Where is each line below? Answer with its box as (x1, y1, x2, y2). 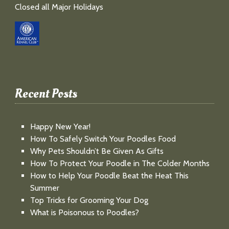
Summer (30, 183, 59, 193)
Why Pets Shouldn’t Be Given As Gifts (30, 146, 164, 156)
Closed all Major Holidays (14, 2, 103, 12)
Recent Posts (14, 85, 77, 103)
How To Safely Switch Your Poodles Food (30, 134, 176, 144)
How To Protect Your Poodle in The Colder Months (30, 158, 210, 169)
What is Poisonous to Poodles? (30, 208, 139, 218)
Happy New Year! (30, 122, 90, 132)
